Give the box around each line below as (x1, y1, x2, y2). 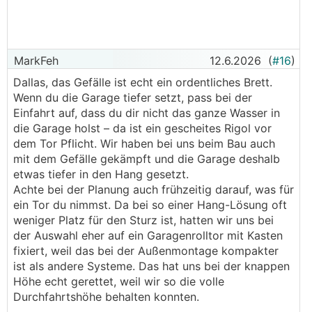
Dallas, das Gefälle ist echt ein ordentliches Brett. (13, 75, 272, 89)
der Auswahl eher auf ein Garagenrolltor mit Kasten (13, 228, 283, 242)
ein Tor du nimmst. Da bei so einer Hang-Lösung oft (13, 198, 287, 212)
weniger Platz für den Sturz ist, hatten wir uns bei (13, 213, 274, 227)
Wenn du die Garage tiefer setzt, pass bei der (13, 91, 252, 104)
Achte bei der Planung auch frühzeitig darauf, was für (13, 182, 294, 196)
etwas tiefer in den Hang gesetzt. (13, 167, 196, 181)
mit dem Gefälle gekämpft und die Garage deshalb (13, 152, 280, 166)
